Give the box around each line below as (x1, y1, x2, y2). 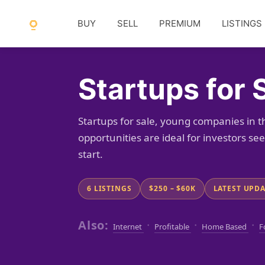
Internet (113, 221, 144, 232)
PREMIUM (159, 18, 201, 29)
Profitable (154, 221, 191, 232)
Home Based (202, 221, 248, 232)
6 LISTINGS (87, 183, 132, 193)
